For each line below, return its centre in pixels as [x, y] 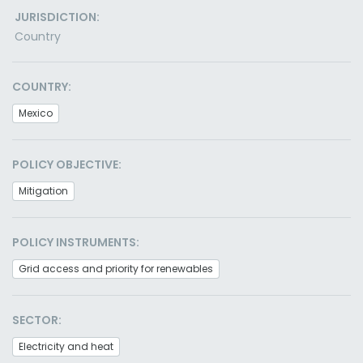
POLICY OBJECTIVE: [67, 164]
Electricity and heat [66, 346]
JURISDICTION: [57, 17]
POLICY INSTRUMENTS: [76, 242]
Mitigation [43, 191]
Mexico [36, 113]
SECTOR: [37, 320]
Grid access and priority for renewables [116, 269]
